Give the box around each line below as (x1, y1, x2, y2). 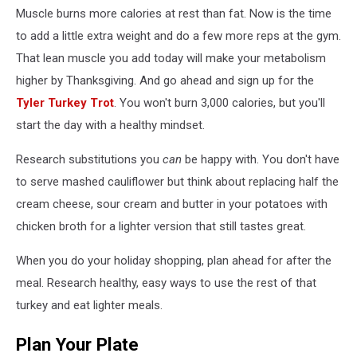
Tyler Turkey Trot (16, 96, 114, 111)
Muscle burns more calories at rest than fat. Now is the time (16, 6, 331, 22)
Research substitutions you (16, 152, 163, 167)
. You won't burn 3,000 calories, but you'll (114, 96, 325, 111)
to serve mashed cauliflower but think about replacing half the (16, 175, 339, 190)
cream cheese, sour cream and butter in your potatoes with (16, 197, 328, 212)
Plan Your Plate (16, 334, 139, 355)
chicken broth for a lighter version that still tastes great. (16, 219, 306, 234)
